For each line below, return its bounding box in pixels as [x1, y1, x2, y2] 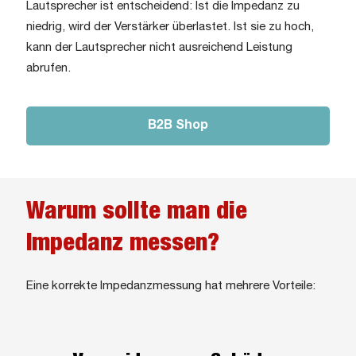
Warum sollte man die [26, 201, 247, 222]
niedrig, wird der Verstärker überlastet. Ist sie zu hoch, [26, 21, 314, 33]
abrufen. [26, 62, 71, 74]
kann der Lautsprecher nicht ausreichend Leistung [26, 41, 292, 53]
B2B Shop [148, 119, 208, 131]
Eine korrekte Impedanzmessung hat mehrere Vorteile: [26, 280, 315, 292]
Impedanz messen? [26, 233, 219, 254]
